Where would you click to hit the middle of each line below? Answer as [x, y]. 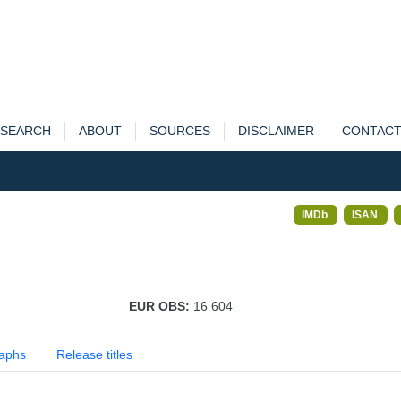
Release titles [94, 354]
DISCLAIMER [276, 131]
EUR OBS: [161, 306]
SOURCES [179, 131]
